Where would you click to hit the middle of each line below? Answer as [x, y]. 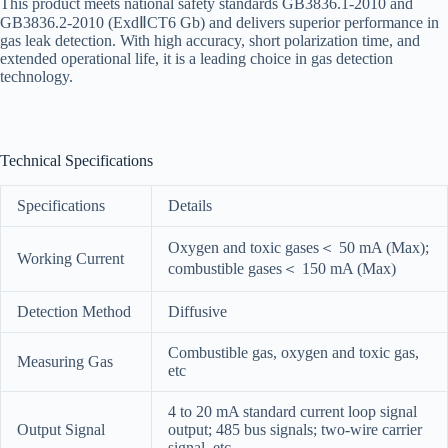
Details [190, 205]
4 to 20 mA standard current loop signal [292, 411]
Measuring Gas [65, 361]
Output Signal [61, 429]
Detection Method [74, 311]
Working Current [70, 258]
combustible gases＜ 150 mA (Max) [282, 268]
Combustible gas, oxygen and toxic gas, [293, 352]
